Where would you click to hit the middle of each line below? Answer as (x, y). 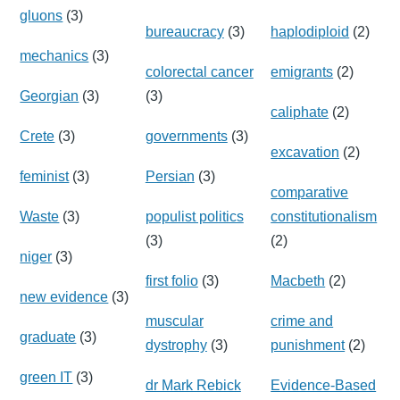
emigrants (302, 71)
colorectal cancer (199, 71)
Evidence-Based (324, 385)
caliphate (300, 112)
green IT (46, 377)
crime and (302, 321)
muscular (174, 321)
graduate (48, 337)
